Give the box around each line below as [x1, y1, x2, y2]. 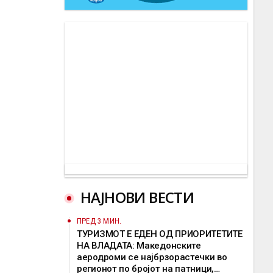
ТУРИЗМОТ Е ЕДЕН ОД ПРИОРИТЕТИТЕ [77, 229, 243, 239]
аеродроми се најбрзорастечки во [77, 252, 227, 263]
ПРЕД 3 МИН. [77, 216, 122, 225]
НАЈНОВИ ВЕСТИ [80, 187, 194, 207]
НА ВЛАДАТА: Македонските [77, 240, 201, 251]
